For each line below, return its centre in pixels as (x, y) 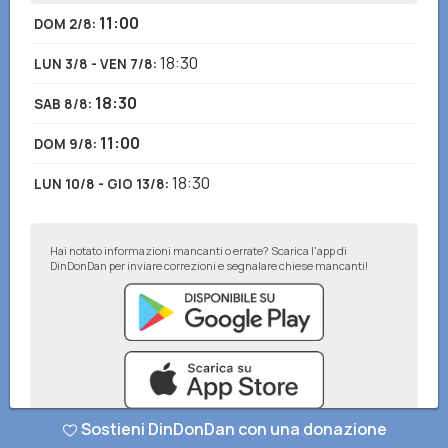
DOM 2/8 (63, 24)
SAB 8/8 (61, 104)
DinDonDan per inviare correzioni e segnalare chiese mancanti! (209, 265)
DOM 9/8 (63, 144)
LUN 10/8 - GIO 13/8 (99, 184)
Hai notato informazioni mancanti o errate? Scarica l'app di (198, 250)
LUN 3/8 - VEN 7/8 (93, 64)
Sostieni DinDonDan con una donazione (233, 429)
